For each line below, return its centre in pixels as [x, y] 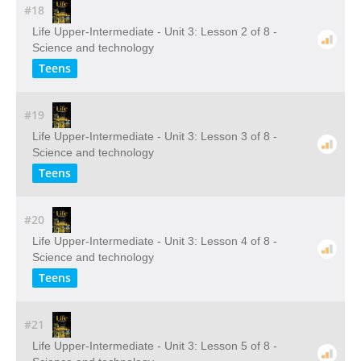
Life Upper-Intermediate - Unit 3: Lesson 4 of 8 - [155, 241]
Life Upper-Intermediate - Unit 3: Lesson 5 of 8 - [155, 346]
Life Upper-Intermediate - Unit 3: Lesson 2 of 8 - [155, 31]
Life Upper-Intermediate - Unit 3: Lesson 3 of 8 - [155, 136]
